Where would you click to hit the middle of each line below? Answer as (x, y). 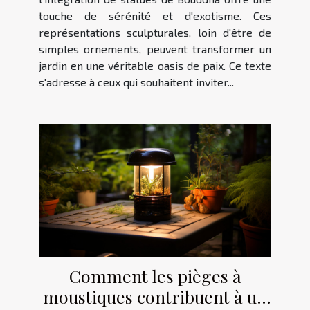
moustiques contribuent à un (155, 296)
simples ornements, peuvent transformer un (155, 49)
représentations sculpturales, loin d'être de (155, 33)
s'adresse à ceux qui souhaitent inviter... (136, 82)
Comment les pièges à (155, 275)
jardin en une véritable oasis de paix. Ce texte (155, 66)
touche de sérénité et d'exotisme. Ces (155, 16)
